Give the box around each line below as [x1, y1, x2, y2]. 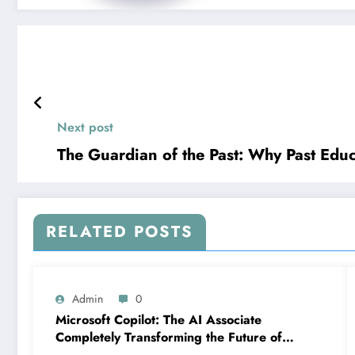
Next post [57, 118, 113, 137]
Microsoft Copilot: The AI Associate [55, 311, 261, 330]
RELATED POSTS [46, 220, 193, 244]
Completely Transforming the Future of [55, 328, 282, 347]
